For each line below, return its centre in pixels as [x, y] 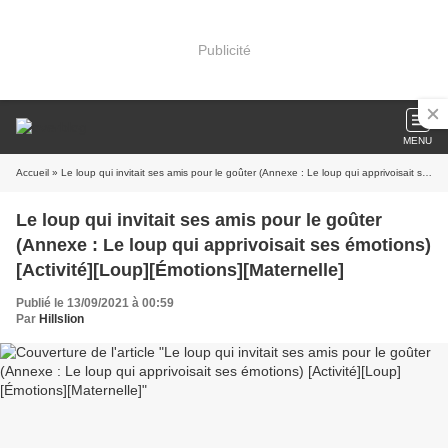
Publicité [224, 49]
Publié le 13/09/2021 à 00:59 [95, 303]
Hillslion [61, 319]
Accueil [32, 172]
